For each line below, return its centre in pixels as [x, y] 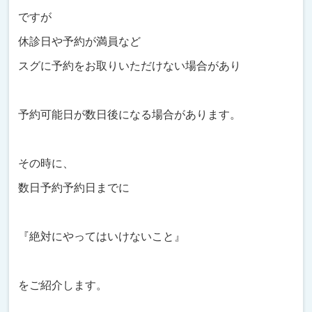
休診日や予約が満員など [80, 41]
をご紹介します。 [63, 285]
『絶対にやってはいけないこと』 [102, 236]
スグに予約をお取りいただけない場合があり [130, 65]
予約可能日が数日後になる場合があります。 [130, 114]
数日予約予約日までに [74, 187]
